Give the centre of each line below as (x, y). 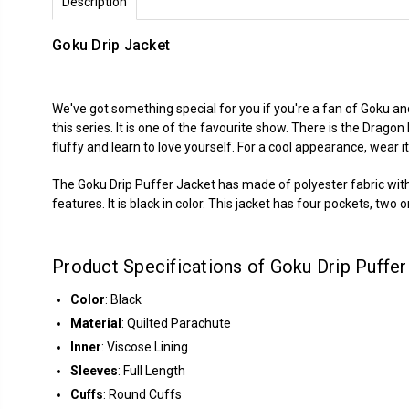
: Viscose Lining (145, 347)
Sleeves (94, 371)
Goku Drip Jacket (111, 45)
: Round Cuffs (142, 394)
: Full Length (152, 371)
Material (96, 323)
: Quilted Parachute (176, 323)
